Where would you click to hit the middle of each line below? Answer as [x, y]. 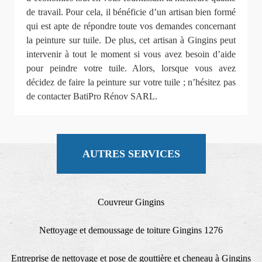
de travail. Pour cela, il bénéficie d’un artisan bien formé [131, 12]
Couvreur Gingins [131, 202]
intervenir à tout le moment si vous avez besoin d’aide [131, 54]
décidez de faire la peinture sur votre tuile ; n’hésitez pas [131, 82]
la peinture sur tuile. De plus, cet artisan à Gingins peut [131, 40]
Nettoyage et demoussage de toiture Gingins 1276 [131, 230]
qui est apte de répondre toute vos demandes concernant [131, 26]
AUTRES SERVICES [131, 154]
